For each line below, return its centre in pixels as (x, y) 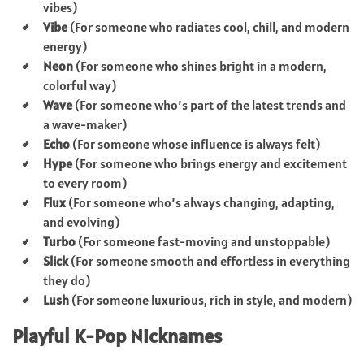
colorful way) (80, 85)
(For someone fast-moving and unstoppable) (203, 241)
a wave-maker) (85, 124)
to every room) (85, 182)
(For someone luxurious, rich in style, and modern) (210, 299)
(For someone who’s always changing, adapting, (200, 202)
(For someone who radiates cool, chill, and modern (208, 26)
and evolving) (81, 221)
